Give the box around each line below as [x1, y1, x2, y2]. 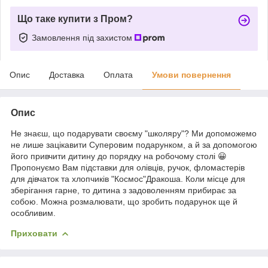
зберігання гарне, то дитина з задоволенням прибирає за [11, 185, 236, 195]
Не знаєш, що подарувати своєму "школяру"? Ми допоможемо [11, 128, 257, 138]
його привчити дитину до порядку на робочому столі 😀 [11, 151, 227, 161]
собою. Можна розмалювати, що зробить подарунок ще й [11, 196, 237, 206]
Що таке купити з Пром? [17, 13, 133, 24]
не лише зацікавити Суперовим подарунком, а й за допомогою [11, 139, 257, 150]
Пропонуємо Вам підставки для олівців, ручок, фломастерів [11, 162, 245, 172]
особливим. [11, 208, 56, 218]
